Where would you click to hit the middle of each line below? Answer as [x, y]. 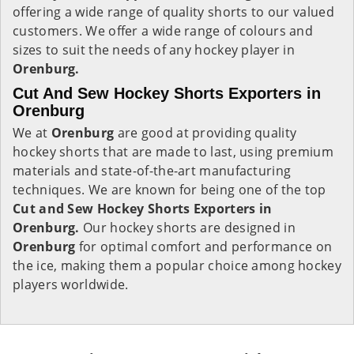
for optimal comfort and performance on [205, 247]
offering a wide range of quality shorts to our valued [173, 12]
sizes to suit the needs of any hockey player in [154, 50]
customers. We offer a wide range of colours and [163, 31]
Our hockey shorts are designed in [187, 228]
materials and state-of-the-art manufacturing [152, 171]
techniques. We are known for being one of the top [169, 190]
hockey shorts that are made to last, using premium [173, 152]
